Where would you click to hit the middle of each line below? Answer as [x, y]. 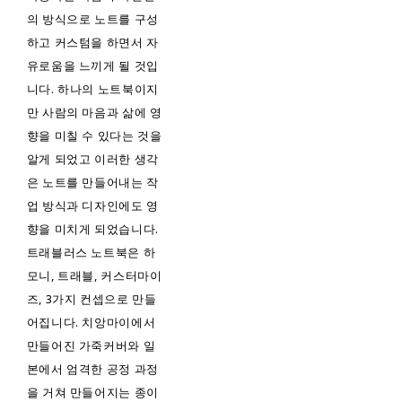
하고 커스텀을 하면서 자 [93, 43]
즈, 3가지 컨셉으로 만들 [92, 299]
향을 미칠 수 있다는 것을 [94, 136]
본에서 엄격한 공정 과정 [93, 369]
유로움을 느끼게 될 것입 [93, 66]
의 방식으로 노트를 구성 [93, 19]
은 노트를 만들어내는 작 [93, 183]
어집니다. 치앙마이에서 [91, 323]
